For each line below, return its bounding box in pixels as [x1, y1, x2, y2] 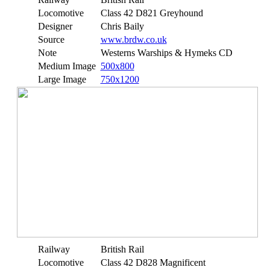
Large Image [37, 74, 86, 84]
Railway [37, 244, 70, 254]
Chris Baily [100, 21, 144, 31]
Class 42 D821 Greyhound [100, 8, 203, 18]
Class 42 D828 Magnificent [100, 257, 206, 268]
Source [37, 34, 64, 45]
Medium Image [37, 61, 96, 71]
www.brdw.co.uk [100, 34, 167, 45]
